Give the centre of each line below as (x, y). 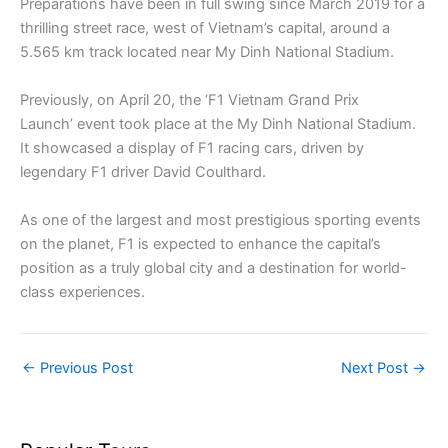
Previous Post (84, 368)
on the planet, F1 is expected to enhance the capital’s (200, 244)
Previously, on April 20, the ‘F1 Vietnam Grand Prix (189, 100)
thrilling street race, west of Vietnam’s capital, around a (205, 28)
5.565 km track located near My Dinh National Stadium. (207, 52)
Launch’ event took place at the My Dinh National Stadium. (218, 124)
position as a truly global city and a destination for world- (213, 268)
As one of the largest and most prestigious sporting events (220, 220)
